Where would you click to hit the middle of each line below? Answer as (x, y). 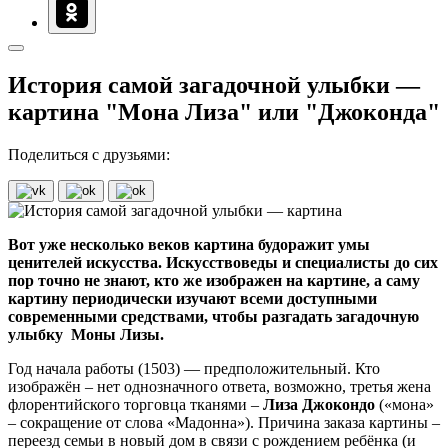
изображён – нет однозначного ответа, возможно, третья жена (219, 386)
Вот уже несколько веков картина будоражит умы (189, 244)
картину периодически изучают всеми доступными (192, 298)
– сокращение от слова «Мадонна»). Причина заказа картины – (224, 422)
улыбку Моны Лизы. (86, 334)
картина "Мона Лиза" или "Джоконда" (224, 111)
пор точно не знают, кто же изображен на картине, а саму (214, 280)
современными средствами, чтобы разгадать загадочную (213, 316)
